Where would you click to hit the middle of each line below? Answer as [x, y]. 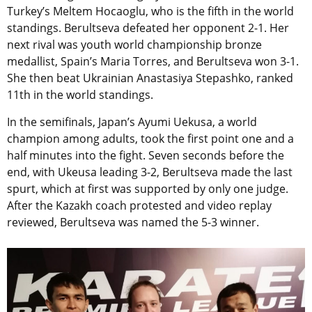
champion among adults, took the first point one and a [150, 138]
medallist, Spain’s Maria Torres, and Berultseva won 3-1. [153, 61]
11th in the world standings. [80, 94]
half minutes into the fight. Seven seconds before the [146, 155]
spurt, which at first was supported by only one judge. [148, 188]
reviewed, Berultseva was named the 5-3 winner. [133, 222]
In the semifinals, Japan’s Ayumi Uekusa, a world [132, 122]
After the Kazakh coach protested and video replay [139, 205]
